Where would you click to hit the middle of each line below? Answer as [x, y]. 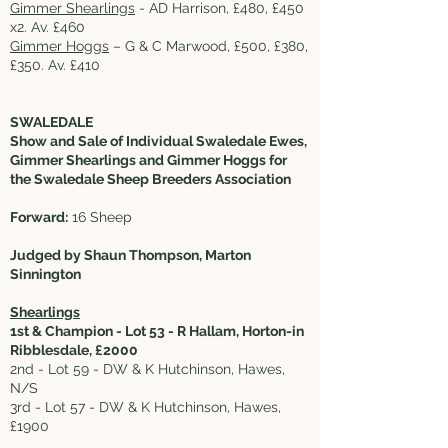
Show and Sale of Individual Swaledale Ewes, [158, 141]
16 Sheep [100, 217]
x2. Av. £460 [47, 27]
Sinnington [45, 274]
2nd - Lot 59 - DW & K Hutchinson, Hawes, [147, 369]
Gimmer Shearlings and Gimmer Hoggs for [148, 160]
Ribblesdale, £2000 [78, 350]
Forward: [39, 217]
